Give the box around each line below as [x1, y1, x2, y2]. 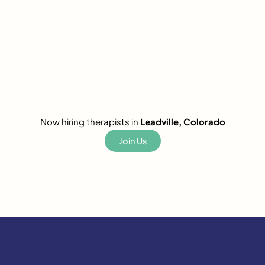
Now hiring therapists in [40, 116, 140, 128]
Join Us [118, 135, 147, 147]
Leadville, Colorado [140, 116, 225, 128]
